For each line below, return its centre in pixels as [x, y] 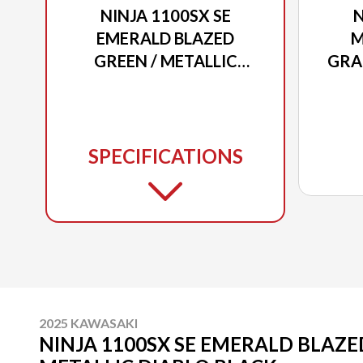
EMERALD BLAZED [165, 38]
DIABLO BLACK [165, 83]
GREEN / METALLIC [165, 60]
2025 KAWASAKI [88, 322]
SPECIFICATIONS [165, 156]
